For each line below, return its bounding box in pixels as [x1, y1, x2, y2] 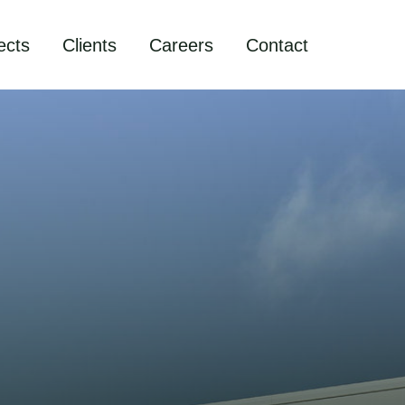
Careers [149, 34, 214, 55]
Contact [246, 34, 309, 55]
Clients [62, 34, 118, 55]
